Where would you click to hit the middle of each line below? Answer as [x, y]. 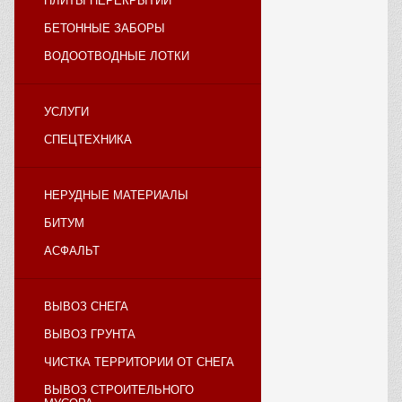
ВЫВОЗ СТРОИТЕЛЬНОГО [119, 390]
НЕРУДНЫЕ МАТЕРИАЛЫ [116, 195]
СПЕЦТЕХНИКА [88, 140]
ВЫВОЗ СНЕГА [86, 306]
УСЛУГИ [66, 112]
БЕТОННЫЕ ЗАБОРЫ [105, 28]
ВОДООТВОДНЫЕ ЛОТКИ [117, 56]
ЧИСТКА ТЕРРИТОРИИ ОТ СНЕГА [139, 362]
